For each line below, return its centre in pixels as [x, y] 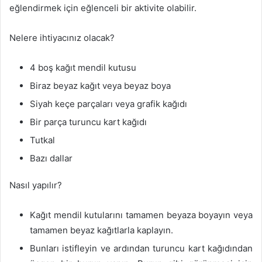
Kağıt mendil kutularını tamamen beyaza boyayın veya [141, 215]
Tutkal [42, 140]
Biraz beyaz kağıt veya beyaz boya [100, 86]
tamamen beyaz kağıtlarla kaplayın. [101, 230]
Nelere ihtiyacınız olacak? [62, 38]
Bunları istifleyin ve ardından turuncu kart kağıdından [141, 248]
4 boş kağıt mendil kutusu [83, 68]
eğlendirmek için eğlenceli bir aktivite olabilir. [103, 8]
